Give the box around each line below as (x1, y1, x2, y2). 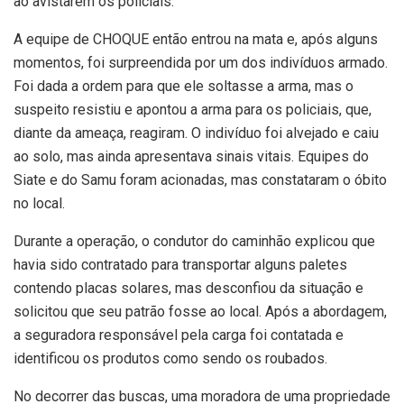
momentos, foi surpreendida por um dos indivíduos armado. (14, 53, 388, 71)
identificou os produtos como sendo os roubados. (14, 349, 327, 367)
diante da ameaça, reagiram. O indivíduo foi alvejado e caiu (14, 124, 379, 142)
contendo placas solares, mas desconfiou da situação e (14, 279, 363, 297)
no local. (14, 194, 65, 212)
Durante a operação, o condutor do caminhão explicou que (14, 232, 375, 250)
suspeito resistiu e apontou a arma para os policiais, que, (14, 100, 372, 118)
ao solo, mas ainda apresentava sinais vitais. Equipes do (14, 147, 369, 165)
